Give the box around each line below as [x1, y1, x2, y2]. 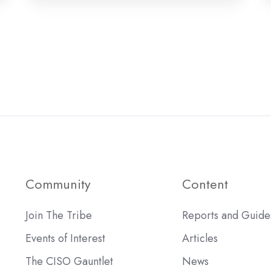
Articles [181, 230, 218, 247]
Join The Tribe [25, 207, 93, 224]
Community [25, 175, 91, 194]
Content [181, 175, 228, 194]
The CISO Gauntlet [25, 253, 114, 270]
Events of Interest [25, 230, 106, 247]
